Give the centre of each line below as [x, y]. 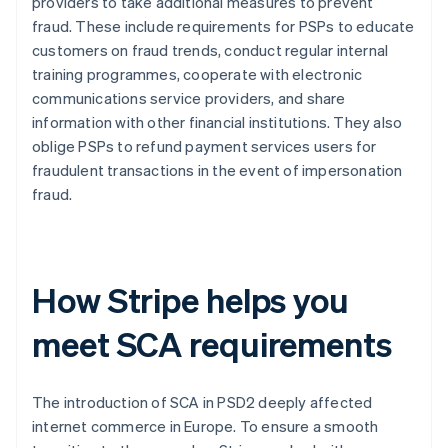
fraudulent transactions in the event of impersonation [217, 170]
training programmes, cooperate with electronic [197, 74]
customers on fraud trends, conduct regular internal [210, 50]
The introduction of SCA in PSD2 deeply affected [202, 402]
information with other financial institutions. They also [217, 122]
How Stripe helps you [190, 300]
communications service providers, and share [189, 98]
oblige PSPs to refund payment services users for [204, 146]
